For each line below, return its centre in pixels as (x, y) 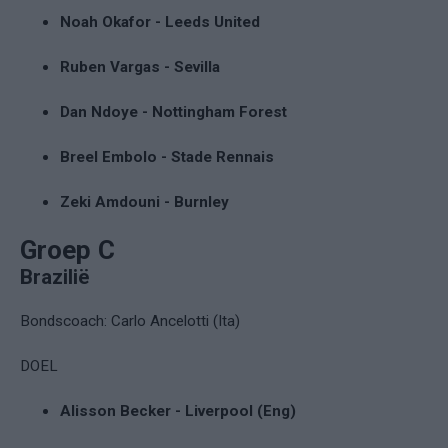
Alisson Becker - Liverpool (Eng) (178, 410)
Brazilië (54, 276)
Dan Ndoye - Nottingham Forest (173, 111)
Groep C (67, 249)
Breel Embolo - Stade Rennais (167, 156)
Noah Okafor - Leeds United (160, 21)
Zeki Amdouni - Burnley (144, 201)
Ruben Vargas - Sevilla (140, 66)
